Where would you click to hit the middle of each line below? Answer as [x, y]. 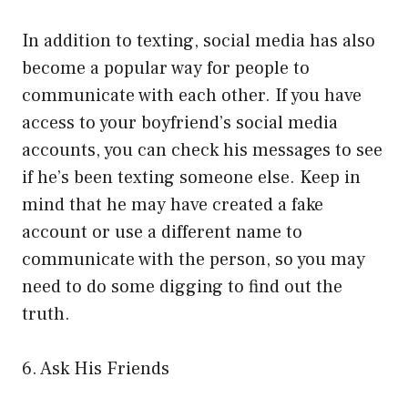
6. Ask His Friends [96, 368]
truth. [46, 314]
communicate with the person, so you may [194, 259]
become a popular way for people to [166, 68]
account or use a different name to [162, 232]
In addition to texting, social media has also [199, 41]
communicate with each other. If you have [192, 95]
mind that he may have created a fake [173, 204]
